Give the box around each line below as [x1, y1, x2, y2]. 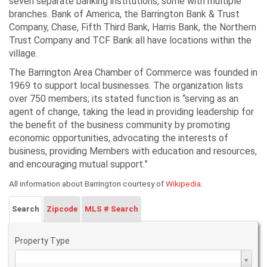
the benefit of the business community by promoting [9, 119, 230, 131]
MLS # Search [85, 204, 138, 213]
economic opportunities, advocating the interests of [9, 132, 228, 144]
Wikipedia [166, 179, 201, 188]
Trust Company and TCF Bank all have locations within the [9, 35, 252, 46]
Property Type [15, 236, 70, 246]
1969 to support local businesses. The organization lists [9, 80, 243, 91]
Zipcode [46, 204, 77, 213]
